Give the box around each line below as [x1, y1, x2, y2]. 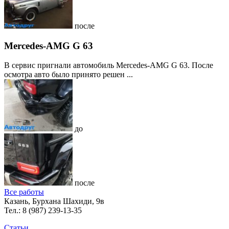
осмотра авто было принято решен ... [4, 70, 133, 79]
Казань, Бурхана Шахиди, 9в [4, 197, 104, 206]
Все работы [4, 188, 44, 197]
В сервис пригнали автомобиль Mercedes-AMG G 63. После [4, 61, 213, 70]
